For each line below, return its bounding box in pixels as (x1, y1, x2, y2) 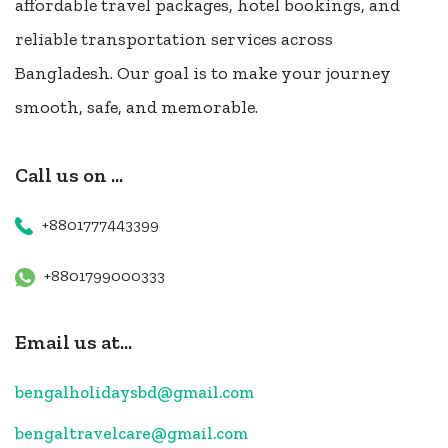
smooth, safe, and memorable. (15, 95, 258, 118)
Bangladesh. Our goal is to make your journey (15, 61, 391, 84)
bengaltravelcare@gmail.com (15, 422, 248, 443)
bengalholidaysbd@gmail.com (15, 381, 254, 402)
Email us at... (15, 330, 132, 354)
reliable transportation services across (15, 27, 333, 50)
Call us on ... (15, 162, 123, 187)
